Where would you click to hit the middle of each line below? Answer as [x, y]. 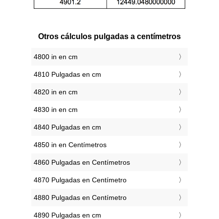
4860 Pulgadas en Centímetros [82, 163]
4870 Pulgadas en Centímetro [80, 180]
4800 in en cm [56, 57]
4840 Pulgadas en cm [67, 127]
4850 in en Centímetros [70, 145]
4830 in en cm [56, 110]
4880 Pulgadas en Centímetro [80, 198]
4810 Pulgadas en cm [67, 75]
